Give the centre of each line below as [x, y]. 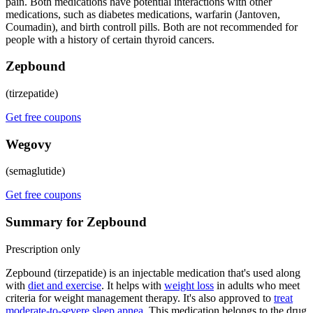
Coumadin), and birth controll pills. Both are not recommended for [152, 27]
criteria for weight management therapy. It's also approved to [140, 298]
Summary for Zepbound [76, 222]
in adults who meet [257, 285]
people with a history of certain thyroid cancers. [110, 39]
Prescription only [43, 249]
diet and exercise [65, 285]
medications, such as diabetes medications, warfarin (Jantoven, [143, 14]
